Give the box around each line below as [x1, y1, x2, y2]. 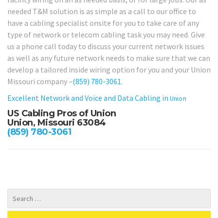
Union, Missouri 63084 [7, 117, 106, 128]
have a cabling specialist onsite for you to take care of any [7, 18, 199, 28]
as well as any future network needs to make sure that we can [7, 53, 210, 63]
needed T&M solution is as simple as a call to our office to [7, 6, 196, 16]
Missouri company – [7, 76, 73, 86]
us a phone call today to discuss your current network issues [7, 41, 204, 51]
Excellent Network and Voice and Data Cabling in [7, 93, 170, 103]
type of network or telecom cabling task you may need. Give [7, 29, 205, 39]
